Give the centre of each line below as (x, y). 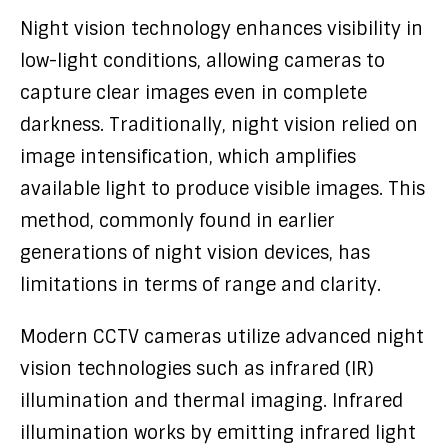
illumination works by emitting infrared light (218, 433)
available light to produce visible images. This (222, 189)
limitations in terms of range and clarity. (200, 285)
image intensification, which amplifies (188, 157)
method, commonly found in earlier (177, 221)
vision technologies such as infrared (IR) (197, 369)
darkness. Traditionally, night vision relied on (219, 125)
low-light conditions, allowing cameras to (202, 61)
